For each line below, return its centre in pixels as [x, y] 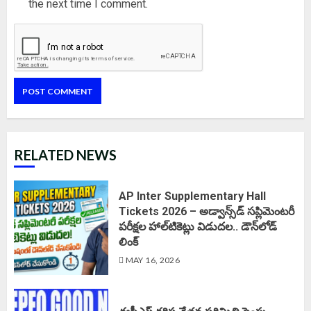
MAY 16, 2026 [152, 260]
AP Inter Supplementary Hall [192, 196]
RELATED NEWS [65, 155]
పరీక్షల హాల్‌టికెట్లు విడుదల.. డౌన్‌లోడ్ [198, 227]
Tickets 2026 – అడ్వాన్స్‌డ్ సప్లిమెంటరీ [207, 212]
